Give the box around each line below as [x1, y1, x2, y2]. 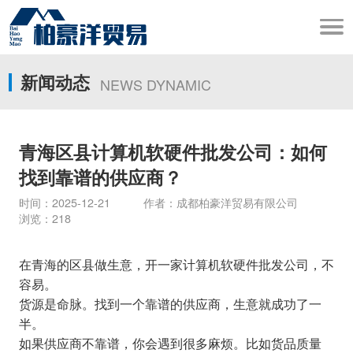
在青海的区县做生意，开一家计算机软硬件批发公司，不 [18, 255, 334, 273]
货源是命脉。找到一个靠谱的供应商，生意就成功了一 [18, 295, 321, 313]
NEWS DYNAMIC [100, 74, 212, 95]
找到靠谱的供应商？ [18, 164, 182, 191]
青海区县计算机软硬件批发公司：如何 [18, 139, 327, 165]
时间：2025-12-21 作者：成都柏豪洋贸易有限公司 [18, 195, 331, 211]
